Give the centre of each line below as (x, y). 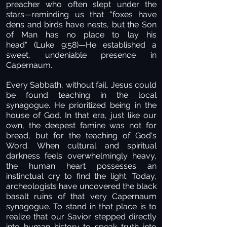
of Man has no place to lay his (81, 35)
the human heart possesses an (81, 166)
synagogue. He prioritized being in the (81, 105)
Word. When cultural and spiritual (81, 146)
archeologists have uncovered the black (81, 186)
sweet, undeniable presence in (81, 55)
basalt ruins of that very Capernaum (81, 196)
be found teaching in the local (81, 95)
